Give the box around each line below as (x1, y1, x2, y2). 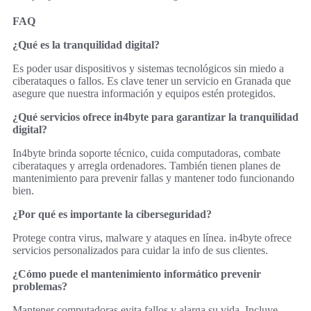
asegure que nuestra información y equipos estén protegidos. (12, 87, 276, 99)
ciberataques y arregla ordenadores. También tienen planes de (12, 159, 280, 171)
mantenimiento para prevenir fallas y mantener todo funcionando (12, 171, 294, 184)
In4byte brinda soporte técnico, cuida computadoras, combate (12, 146, 280, 159)
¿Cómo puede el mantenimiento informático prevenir (12, 267, 261, 280)
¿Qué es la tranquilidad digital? (12, 38, 160, 51)
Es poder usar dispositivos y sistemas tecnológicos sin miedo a (12, 62, 284, 74)
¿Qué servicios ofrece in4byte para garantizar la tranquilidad (12, 110, 299, 123)
